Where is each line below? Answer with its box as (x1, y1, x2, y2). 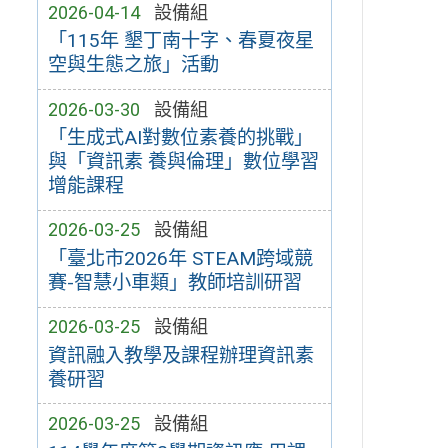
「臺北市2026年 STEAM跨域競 (47, 247, 313, 271)
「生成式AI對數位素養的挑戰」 (47, 126, 313, 150)
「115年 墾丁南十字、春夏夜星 (47, 29, 314, 53)
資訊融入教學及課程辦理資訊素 (47, 343, 314, 367)
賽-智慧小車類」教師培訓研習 (47, 271, 302, 295)
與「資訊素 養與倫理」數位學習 (47, 150, 319, 174)
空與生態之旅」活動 (47, 53, 219, 77)
